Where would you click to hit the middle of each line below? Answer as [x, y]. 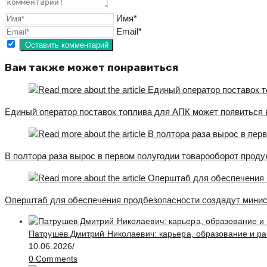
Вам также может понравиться [91, 67]
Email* [129, 32]
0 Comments [53, 259]
